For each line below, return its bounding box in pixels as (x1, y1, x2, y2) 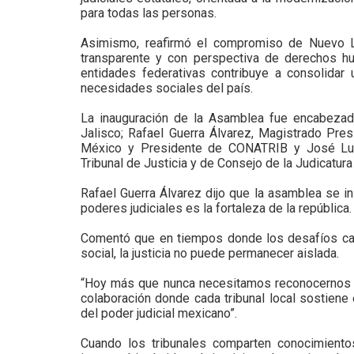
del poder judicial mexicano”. (81, 306, 237, 321)
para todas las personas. (81, 6, 217, 21)
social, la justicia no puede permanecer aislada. (81, 246, 339, 261)
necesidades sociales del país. (81, 81, 253, 96)
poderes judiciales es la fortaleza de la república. (81, 201, 352, 216)
